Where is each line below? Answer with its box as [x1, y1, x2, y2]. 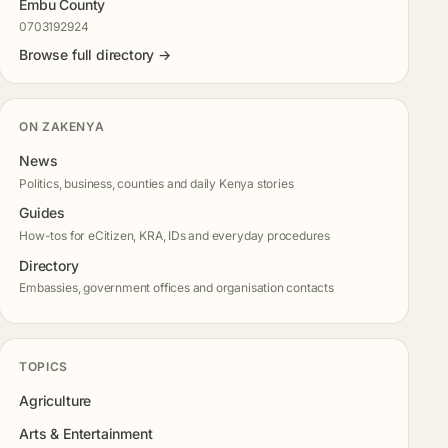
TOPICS [19, 358, 68, 374]
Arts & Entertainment [19, 424, 153, 442]
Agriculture [19, 392, 92, 410]
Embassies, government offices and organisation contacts [19, 279, 334, 295]
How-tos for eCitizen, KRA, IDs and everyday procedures [19, 227, 331, 243]
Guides [19, 204, 66, 222]
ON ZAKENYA [19, 118, 105, 134]
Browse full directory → [19, 45, 171, 63]
